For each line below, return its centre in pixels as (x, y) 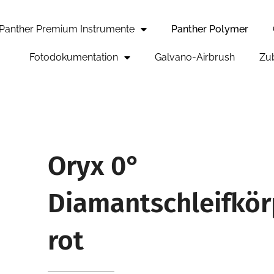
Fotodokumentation (73, 57)
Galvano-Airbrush (194, 57)
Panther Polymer (209, 29)
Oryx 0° (94, 166)
